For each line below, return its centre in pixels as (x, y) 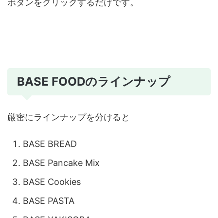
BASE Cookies (52, 182)
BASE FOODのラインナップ (94, 82)
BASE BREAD (50, 144)
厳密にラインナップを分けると (69, 117)
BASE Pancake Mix (61, 163)
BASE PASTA (49, 200)
